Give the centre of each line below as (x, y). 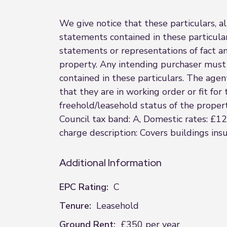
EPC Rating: (84, 187)
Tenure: (75, 206)
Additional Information (110, 163)
